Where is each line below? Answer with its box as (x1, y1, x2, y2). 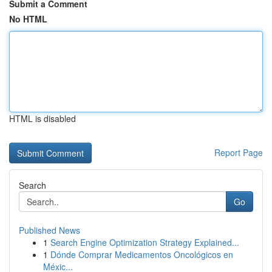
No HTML (9, 13, 47, 25)
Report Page (214, 146, 263, 158)
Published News (19, 224, 80, 236)
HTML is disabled (9, 112, 76, 124)
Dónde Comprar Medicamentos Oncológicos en (50, 248, 233, 260)
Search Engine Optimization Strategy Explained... (50, 236, 239, 248)
